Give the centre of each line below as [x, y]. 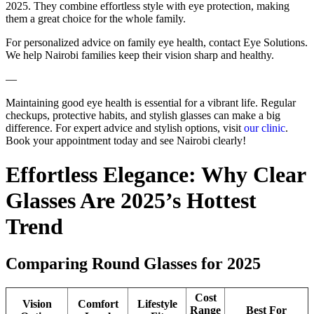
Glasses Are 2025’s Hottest [131, 200]
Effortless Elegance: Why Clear [156, 174]
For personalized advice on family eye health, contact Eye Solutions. [157, 42]
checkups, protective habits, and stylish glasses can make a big [143, 115]
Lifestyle [157, 304]
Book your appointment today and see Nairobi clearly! [126, 140]
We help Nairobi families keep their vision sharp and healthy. [140, 55]
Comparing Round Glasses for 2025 [133, 264]
